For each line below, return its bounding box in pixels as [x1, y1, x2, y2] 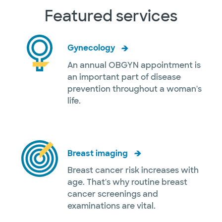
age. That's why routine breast [67, 177, 187, 188]
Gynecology [67, 43, 115, 53]
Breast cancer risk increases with [67, 165, 199, 176]
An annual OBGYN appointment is [67, 59, 201, 70]
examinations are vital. [67, 201, 156, 212]
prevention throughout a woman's [67, 83, 202, 94]
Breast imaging [67, 148, 128, 159]
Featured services [45, 6, 177, 26]
